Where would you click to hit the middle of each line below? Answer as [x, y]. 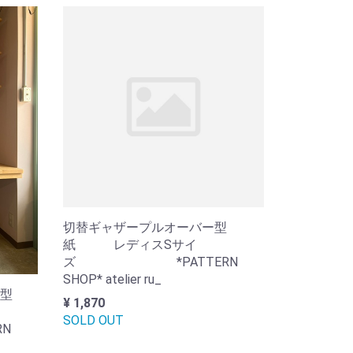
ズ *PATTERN [150, 262]
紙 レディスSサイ [130, 245]
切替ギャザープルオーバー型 [145, 228]
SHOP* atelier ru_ [112, 280]
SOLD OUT [93, 321]
